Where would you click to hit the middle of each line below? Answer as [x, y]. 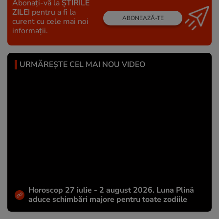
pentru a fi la [53, 12]
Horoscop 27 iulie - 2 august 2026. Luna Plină [111, 190]
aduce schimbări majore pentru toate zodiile [108, 200]
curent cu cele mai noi [50, 21]
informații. [30, 31]
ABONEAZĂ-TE [143, 18]
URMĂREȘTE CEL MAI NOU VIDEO [82, 64]
